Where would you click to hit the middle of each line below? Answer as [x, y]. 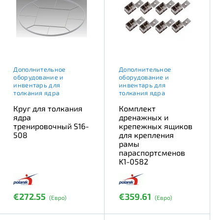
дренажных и [144, 117]
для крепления [147, 135]
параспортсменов [152, 152]
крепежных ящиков [156, 126]
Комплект [137, 108]
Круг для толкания [48, 108]
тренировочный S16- [51, 126]
